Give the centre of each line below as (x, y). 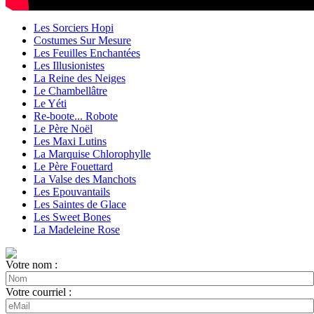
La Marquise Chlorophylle (92, 154)
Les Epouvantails (72, 192)
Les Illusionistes (69, 66)
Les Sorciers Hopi (74, 28)
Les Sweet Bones (72, 217)
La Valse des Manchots (85, 179)
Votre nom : (32, 265)
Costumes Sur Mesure (82, 40)
